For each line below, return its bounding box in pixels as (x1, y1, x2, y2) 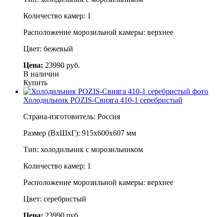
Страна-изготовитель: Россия (23, 112, 120, 121)
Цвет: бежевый (23, 44, 73, 53)
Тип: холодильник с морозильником (23, 145, 143, 154)
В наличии (23, 69, 59, 78)
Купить (23, 78, 47, 87)
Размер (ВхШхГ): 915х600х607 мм (23, 128, 136, 137)
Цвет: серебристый (23, 194, 86, 203)
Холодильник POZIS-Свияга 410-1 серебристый (23, 95, 183, 104)
